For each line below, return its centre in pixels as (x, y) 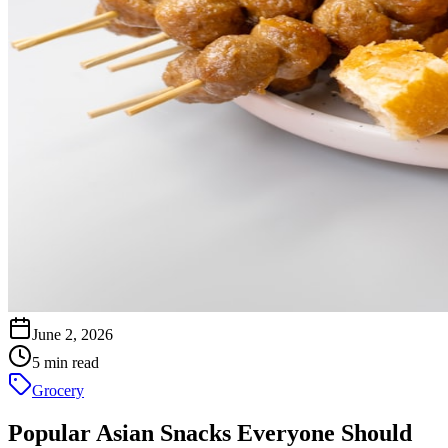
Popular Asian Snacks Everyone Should (210, 432)
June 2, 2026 (72, 334)
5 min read (65, 362)
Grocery (58, 390)
